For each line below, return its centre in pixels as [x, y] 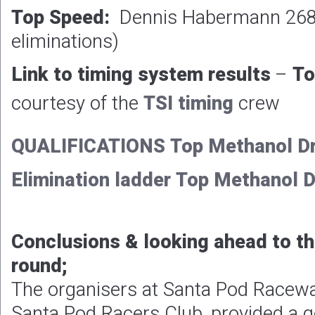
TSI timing [188, 104]
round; [39, 266]
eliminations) [65, 42]
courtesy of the [77, 104]
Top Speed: [65, 18]
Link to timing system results [143, 75]
